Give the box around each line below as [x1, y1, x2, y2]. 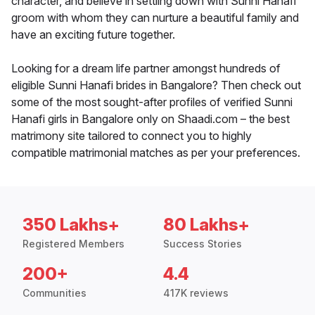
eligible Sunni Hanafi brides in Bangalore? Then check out [11, 78, 301, 93]
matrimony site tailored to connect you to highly [11, 129, 252, 143]
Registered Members [22, 238, 124, 250]
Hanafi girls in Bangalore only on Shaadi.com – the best [11, 112, 290, 127]
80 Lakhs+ [163, 214, 250, 236]
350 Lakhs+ [22, 214, 120, 236]
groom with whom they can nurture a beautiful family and [11, 11, 299, 25]
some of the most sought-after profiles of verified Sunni [11, 95, 292, 110]
